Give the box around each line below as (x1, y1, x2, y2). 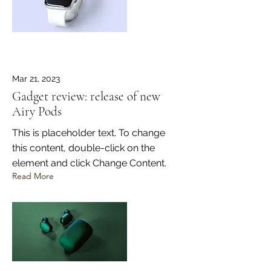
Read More (12, 171, 54, 182)
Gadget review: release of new (12, 89, 160, 105)
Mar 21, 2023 (12, 74, 60, 84)
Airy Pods (12, 104, 62, 120)
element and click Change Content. (12, 157, 166, 169)
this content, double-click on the (12, 142, 155, 154)
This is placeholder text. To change (12, 127, 165, 139)
